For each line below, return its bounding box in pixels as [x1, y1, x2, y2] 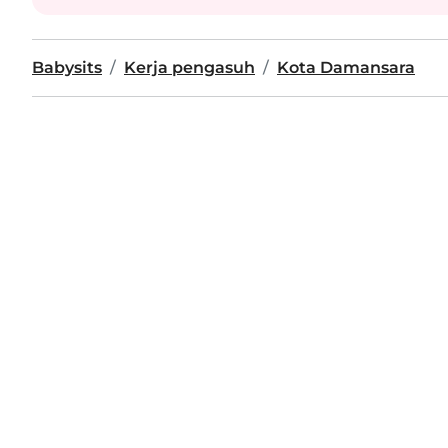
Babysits [32, 58, 102, 77]
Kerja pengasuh [124, 58, 255, 77]
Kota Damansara [277, 58, 415, 77]
